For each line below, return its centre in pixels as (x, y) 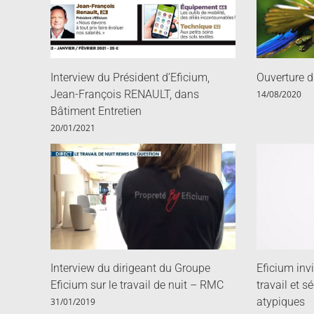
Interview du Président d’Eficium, (130, 77)
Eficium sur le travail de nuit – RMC (137, 285)
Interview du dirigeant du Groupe (130, 268)
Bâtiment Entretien (96, 111)
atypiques (280, 301)
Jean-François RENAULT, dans (125, 94)
